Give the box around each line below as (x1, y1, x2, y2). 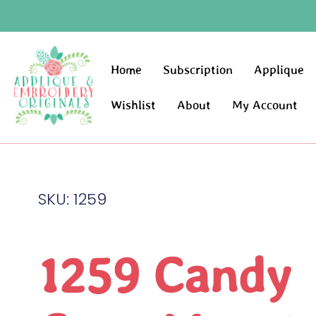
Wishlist (111, 98, 157, 113)
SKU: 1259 (37, 188, 107, 211)
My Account (232, 98, 298, 113)
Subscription (163, 63, 233, 78)
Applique (254, 63, 305, 78)
